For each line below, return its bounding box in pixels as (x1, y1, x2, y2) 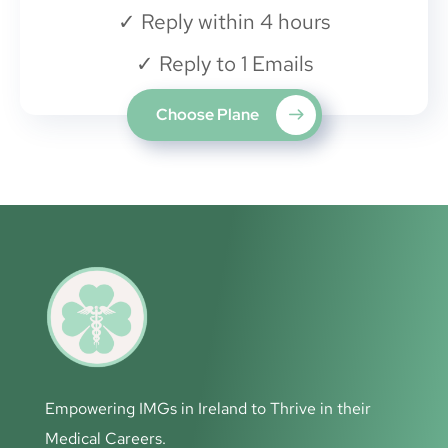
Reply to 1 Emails (153, 49, 313, 77)
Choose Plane (155, 103, 262, 125)
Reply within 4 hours (136, 7, 330, 35)
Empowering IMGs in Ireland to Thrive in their (45, 397, 371, 419)
